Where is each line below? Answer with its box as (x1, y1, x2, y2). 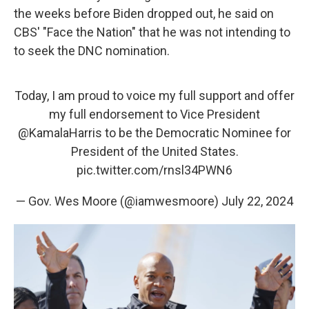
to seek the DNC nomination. (14, 43, 170, 58)
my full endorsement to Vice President (49, 107, 260, 121)
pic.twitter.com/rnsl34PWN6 (77, 163, 232, 177)
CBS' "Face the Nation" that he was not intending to (14, 25, 290, 39)
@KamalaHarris (18, 126, 102, 140)
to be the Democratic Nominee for (102, 126, 291, 140)
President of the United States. (70, 144, 239, 159)
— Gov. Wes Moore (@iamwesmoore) (16, 194, 221, 208)
